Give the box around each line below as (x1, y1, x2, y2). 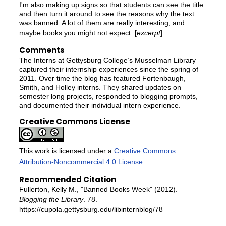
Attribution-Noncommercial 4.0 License (19, 158, 143, 166)
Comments (19, 44, 65, 55)
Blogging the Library (19, 195, 83, 203)
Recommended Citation (19, 174, 116, 185)
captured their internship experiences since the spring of (19, 65, 198, 73)
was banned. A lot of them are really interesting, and (19, 19, 185, 27)
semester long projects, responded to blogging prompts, (19, 92, 198, 100)
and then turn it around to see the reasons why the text (19, 10, 194, 18)
